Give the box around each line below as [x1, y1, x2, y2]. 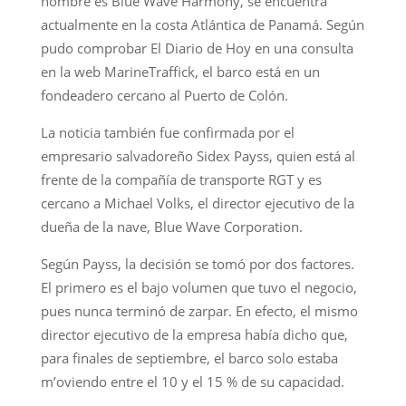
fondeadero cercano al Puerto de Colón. [40, 85, 288, 104]
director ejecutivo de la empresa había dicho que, [40, 324, 348, 343]
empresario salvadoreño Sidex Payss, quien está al [40, 146, 355, 165]
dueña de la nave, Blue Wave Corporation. [40, 217, 303, 236]
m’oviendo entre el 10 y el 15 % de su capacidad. [40, 372, 344, 391]
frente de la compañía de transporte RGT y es [40, 169, 322, 188]
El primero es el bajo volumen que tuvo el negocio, [40, 277, 357, 296]
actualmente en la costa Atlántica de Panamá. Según [40, 14, 364, 34]
